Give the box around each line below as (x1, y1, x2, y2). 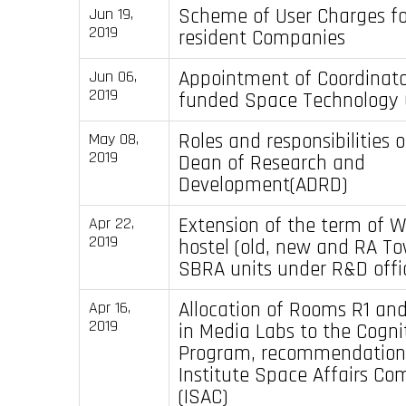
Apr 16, (88, 296, 130, 318)
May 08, (88, 128, 139, 150)
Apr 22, (88, 212, 134, 234)
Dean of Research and (178, 149, 365, 177)
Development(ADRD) (178, 170, 348, 198)
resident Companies (178, 24, 345, 52)
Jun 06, (88, 65, 137, 87)
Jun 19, (88, 3, 133, 24)
